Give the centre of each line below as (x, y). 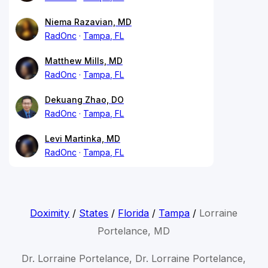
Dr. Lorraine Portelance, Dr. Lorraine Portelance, (134, 258)
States (94, 213)
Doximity (50, 213)
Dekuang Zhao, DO (84, 99)
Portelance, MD (134, 231)
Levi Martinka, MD (83, 138)
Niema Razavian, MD (88, 22)
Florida (134, 213)
